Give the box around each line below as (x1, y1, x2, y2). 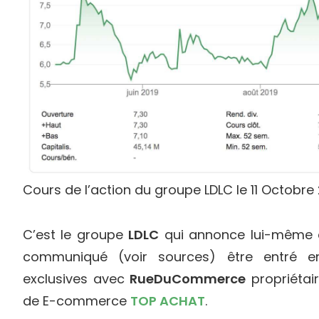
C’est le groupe (23, 226, 129, 244)
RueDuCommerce (130, 270, 246, 288)
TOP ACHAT (130, 292, 205, 310)
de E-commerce (23, 292, 130, 310)
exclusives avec (23, 270, 130, 288)
